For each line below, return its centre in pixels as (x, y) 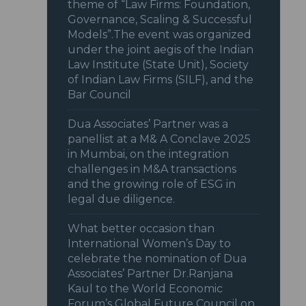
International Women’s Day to (150, 244)
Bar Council (100, 95)
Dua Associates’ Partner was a (148, 124)
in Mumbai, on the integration (149, 154)
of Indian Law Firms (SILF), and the (161, 80)
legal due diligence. (122, 199)
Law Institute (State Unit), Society (158, 65)
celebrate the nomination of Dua (157, 259)
